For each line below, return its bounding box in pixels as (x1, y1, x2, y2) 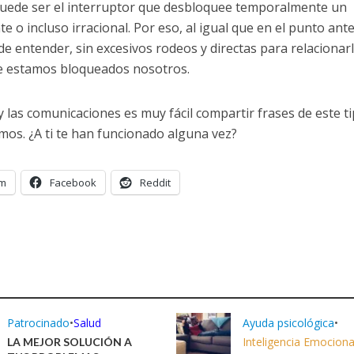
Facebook (49, 175, 96, 190)
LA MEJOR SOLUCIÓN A (7, 335, 133, 349)
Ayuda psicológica (242, 315, 334, 331)
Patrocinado (7, 315, 70, 331)
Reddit (139, 175, 171, 190)
